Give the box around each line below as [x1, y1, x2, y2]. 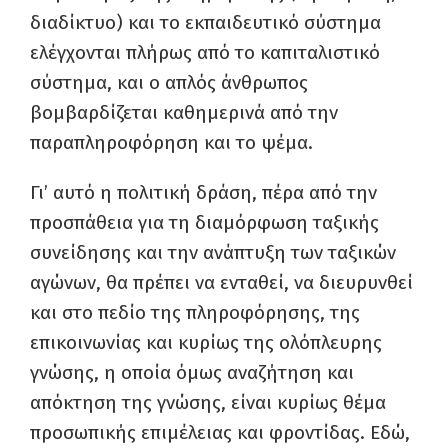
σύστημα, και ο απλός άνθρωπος [30, 71, 308, 94]
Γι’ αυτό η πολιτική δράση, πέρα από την [30, 181, 377, 204]
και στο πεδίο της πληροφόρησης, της [30, 301, 360, 324]
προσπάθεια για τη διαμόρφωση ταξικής [30, 211, 379, 234]
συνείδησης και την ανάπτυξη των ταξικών [30, 241, 396, 264]
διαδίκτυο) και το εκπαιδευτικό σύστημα [30, 11, 381, 34]
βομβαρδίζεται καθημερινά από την [30, 101, 338, 124]
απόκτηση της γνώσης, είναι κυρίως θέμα [30, 391, 386, 414]
